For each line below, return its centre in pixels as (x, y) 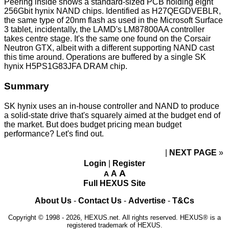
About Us (53, 200)
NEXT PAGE (194, 152)
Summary (27, 86)
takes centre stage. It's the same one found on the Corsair (107, 39)
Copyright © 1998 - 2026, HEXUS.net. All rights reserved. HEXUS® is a (114, 217)
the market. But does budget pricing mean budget (93, 124)
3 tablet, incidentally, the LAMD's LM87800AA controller (104, 30)
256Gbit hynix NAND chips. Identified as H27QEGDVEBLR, (112, 11)
